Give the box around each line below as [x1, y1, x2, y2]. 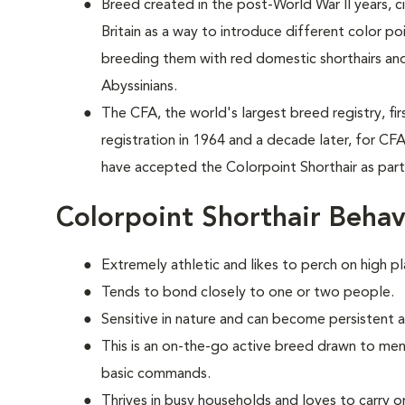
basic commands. [101, 367, 211, 381]
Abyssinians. [101, 80, 177, 94]
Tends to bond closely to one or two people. [101, 286, 394, 300]
